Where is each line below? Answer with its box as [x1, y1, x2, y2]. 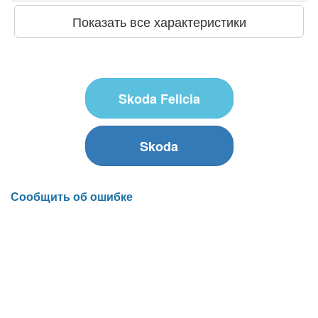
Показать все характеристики [72, 11, 246, 31]
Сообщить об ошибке [11, 187, 133, 204]
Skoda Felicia [118, 89, 200, 108]
